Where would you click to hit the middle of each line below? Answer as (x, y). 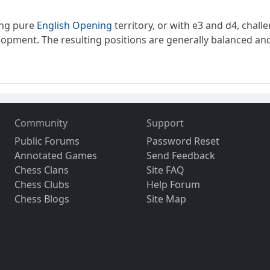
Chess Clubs (42, 185)
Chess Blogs (42, 199)
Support (165, 123)
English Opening (74, 26)
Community (41, 123)
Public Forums (47, 141)
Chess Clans (42, 170)
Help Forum (173, 185)
